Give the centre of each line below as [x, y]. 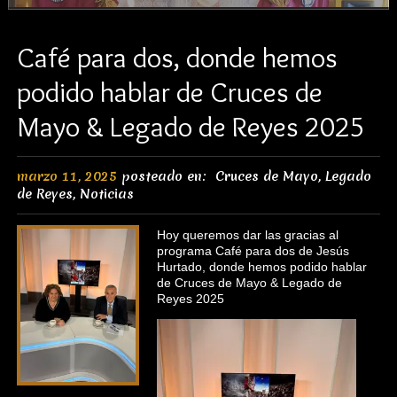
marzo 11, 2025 [66, 176]
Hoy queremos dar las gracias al [247, 235]
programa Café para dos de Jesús [253, 251]
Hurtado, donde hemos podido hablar [261, 267]
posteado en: [166, 176]
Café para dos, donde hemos [177, 57]
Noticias [106, 194]
